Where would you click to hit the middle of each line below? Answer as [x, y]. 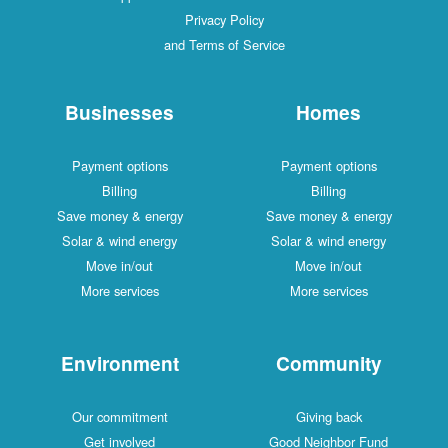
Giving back [395, 417]
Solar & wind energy [186, 241]
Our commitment [186, 417]
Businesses [186, 112]
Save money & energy [186, 216]
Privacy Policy [291, 20]
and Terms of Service [291, 45]
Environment [186, 363]
